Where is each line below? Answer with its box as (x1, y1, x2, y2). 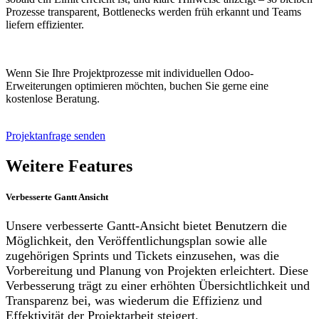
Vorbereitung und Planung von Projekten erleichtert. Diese (6, 263, 308, 278)
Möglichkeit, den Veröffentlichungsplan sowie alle (6, 234, 267, 249)
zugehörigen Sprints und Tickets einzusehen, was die (6, 249, 279, 263)
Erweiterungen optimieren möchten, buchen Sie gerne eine (6, 80, 268, 93)
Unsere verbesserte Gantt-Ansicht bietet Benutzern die (6, 219, 287, 234)
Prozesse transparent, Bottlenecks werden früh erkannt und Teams (6, 6, 301, 19)
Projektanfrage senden (6, 130, 105, 142)
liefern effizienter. (6, 19, 84, 31)
